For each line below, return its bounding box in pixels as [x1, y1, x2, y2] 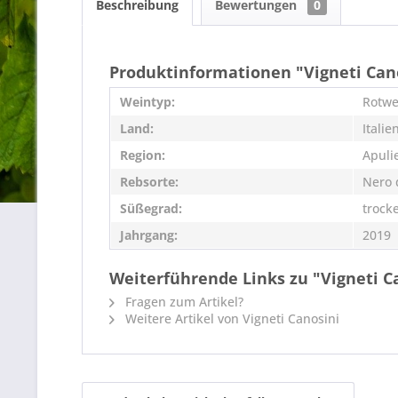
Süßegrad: [120, 200, 182, 217]
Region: [120, 147, 165, 163]
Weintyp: [120, 93, 175, 110]
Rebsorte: [120, 173, 179, 190]
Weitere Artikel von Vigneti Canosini [122, 310, 339, 327]
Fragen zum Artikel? [122, 293, 243, 310]
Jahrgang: [120, 227, 178, 243]
